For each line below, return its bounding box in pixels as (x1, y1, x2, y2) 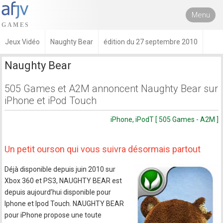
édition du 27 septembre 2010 (104, 38, 198, 46)
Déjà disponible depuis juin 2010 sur (4, 165, 116, 173)
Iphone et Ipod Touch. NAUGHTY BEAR (4, 200, 124, 208)
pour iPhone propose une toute (4, 211, 102, 219)
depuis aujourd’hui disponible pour (4, 188, 111, 196)
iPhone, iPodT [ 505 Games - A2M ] (110, 115, 219, 123)
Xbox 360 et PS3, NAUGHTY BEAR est (4, 177, 122, 185)
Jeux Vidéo (5, 38, 40, 46)
